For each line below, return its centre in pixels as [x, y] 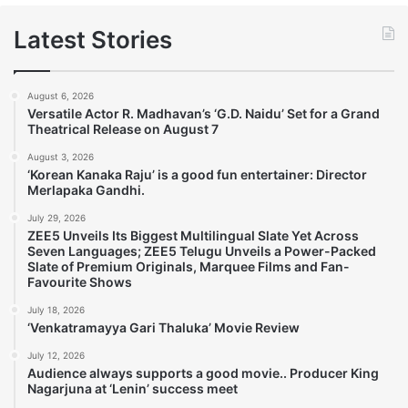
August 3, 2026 [61, 156]
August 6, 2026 [61, 95]
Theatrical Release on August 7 [123, 128]
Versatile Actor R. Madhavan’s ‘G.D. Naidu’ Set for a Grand [204, 113]
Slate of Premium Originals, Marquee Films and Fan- [189, 266]
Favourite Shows [80, 281]
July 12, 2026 [56, 355]
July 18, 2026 [56, 309]
